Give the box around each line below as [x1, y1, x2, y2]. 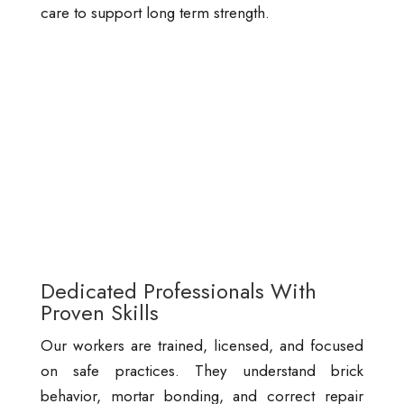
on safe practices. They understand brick [40, 359, 364, 381]
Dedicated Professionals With [40, 274, 317, 307]
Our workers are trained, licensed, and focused [40, 334, 364, 356]
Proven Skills [40, 296, 159, 328]
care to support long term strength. [40, 2, 270, 24]
